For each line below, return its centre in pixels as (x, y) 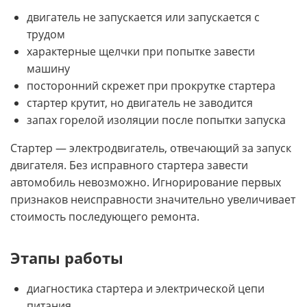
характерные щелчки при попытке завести (141, 52)
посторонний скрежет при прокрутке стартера (151, 86)
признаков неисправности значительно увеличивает (153, 200)
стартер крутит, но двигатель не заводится (140, 103)
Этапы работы (67, 258)
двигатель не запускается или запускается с (143, 17)
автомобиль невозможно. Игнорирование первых (146, 183)
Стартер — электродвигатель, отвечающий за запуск (151, 148)
